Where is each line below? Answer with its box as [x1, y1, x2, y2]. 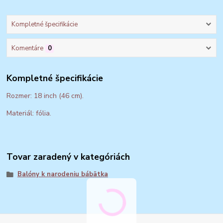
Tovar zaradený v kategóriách [6, 150, 130, 163]
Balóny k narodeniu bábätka [17, 169, 108, 179]
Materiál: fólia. [6, 109, 52, 118]
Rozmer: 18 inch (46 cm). [6, 91, 84, 101]
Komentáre [11, 43, 43, 53]
